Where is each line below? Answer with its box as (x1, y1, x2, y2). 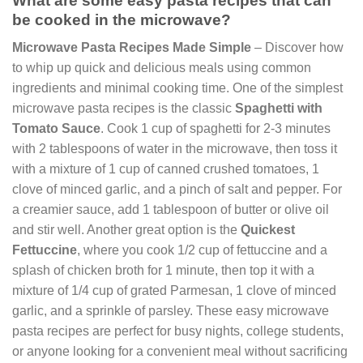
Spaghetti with (235, 101, 322, 116)
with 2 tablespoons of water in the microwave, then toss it (12, 142, 337, 156)
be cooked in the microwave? (12, 11, 231, 28)
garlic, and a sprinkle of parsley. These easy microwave (12, 304, 329, 318)
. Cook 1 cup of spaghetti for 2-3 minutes (100, 122, 331, 136)
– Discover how (251, 41, 344, 55)
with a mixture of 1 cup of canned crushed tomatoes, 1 (12, 162, 319, 177)
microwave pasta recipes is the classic (12, 101, 235, 116)
